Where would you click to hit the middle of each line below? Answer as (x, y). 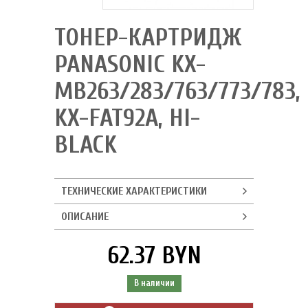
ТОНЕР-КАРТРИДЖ (148, 37)
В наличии (154, 283)
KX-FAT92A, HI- (127, 118)
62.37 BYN (154, 255)
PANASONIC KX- (130, 64)
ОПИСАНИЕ (85, 217)
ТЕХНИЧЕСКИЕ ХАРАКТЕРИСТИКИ (134, 191)
